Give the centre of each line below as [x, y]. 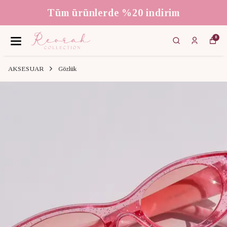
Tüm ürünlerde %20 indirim [113, 13]
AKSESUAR [26, 69]
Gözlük [67, 69]
